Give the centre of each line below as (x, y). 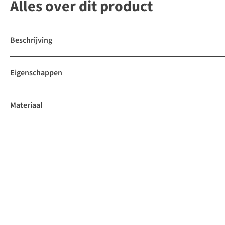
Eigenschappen (36, 73)
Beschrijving (31, 40)
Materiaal (26, 106)
